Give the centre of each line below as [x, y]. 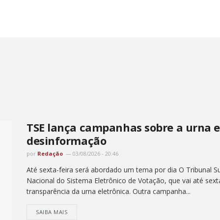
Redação [50, 153]
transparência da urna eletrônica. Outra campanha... [109, 191]
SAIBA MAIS [52, 212]
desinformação [68, 140]
